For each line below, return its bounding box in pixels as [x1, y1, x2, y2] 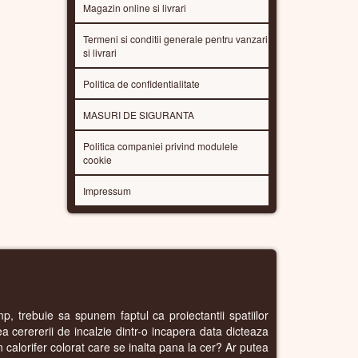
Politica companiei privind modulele [82, 138, 238, 153]
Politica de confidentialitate [82, 76, 200, 90]
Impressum [82, 183, 131, 197]
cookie [82, 152, 112, 166]
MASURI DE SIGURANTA [82, 107, 194, 121]
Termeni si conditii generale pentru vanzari [82, 31, 268, 46]
